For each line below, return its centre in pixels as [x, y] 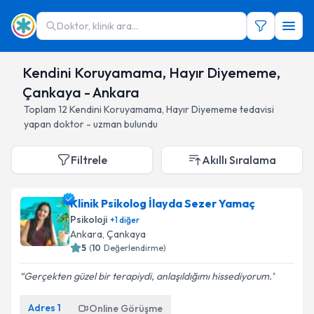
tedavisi [257, 109]
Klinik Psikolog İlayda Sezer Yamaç [163, 203]
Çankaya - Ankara [81, 92]
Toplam [41, 109]
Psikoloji [89, 219]
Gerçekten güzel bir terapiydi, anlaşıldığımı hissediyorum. [148, 276]
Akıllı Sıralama [239, 160]
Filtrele [89, 160]
